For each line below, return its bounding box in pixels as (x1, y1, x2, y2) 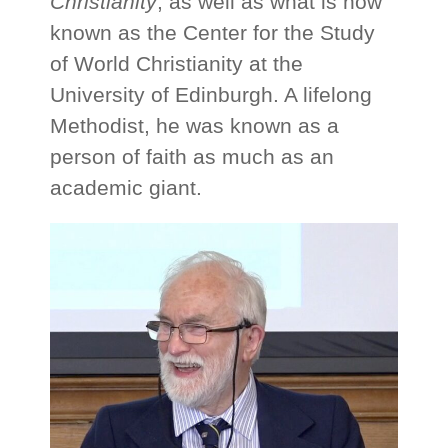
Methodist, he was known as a (50, 114, 340, 137)
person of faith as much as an (50, 145, 335, 168)
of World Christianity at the (50, 52, 304, 75)
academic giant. (50, 176, 203, 199)
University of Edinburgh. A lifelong (50, 83, 373, 106)
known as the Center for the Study (50, 21, 376, 44)
